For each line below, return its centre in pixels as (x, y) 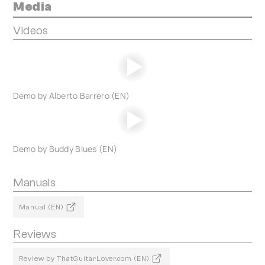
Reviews (35, 234)
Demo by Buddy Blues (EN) (65, 149)
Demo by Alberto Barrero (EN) (72, 96)
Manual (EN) (41, 207)
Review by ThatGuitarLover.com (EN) (85, 258)
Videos (31, 30)
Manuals (35, 182)
